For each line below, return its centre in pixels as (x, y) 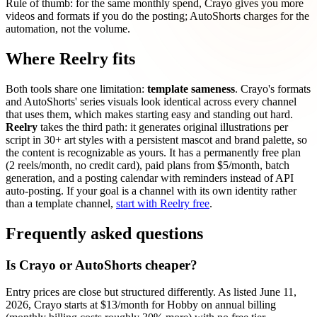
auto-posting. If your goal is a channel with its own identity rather (151, 190)
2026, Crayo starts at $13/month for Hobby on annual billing (141, 305)
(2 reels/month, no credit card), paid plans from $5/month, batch (148, 165)
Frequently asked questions (104, 233)
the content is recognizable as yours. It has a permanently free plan (153, 152)
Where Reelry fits (70, 58)
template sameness (191, 88)
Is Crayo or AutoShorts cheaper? (102, 265)
